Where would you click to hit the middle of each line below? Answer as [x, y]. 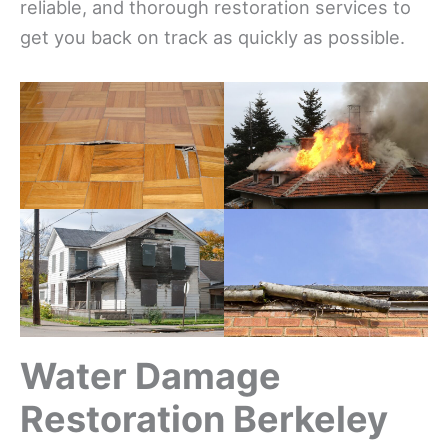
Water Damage [150, 375]
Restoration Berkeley [204, 418]
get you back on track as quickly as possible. [212, 37]
